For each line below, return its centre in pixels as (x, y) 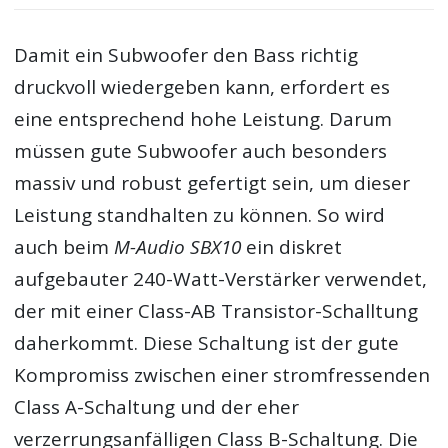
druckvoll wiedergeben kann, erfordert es (202, 86)
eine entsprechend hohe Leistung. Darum (203, 118)
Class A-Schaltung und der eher (157, 406)
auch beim (64, 246)
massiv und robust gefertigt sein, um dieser (212, 182)
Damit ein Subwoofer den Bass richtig (186, 54)
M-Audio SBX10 (178, 246)
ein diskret (292, 246)
